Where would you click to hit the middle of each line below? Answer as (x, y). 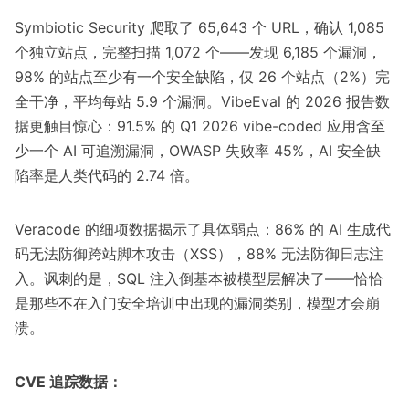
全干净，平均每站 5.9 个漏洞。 (118, 102)
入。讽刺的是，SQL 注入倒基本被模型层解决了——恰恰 (199, 279)
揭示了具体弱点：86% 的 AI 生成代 (274, 230)
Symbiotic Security (80, 28)
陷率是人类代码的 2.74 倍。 (107, 176)
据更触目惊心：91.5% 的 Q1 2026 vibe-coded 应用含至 (200, 126)
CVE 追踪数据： (68, 382)
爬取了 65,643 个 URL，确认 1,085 (265, 28)
